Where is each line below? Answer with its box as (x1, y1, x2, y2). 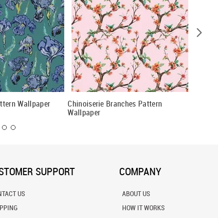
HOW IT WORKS (122, 203, 164, 212)
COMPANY (119, 164, 162, 178)
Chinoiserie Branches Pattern (68, 98, 163, 109)
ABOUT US (122, 189, 150, 198)
